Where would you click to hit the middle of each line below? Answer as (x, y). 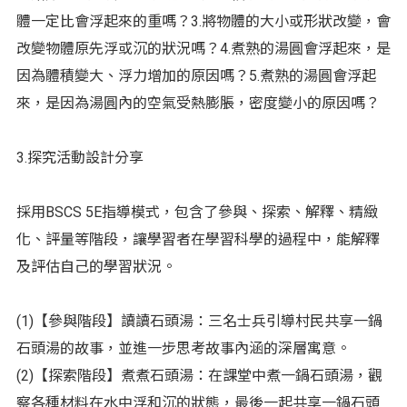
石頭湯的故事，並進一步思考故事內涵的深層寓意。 (183, 348)
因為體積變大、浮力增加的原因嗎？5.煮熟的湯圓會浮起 (196, 75)
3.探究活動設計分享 (79, 157)
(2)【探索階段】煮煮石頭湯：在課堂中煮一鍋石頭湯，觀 (199, 375)
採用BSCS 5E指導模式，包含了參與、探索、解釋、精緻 (197, 212)
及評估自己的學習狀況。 (96, 266)
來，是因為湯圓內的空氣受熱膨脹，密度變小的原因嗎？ (198, 103)
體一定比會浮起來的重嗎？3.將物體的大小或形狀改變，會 (203, 21)
